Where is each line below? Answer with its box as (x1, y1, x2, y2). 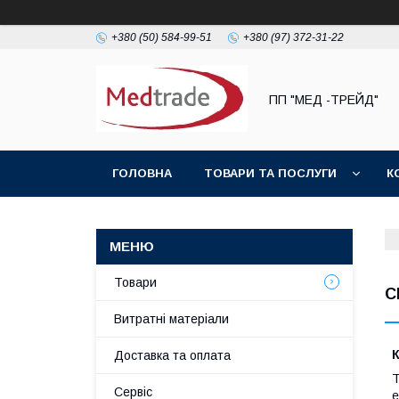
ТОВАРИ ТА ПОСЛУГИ (204, 167, 337, 180)
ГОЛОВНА (112, 167, 172, 180)
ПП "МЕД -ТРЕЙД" (269, 93, 379, 107)
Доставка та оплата (114, 348, 231, 362)
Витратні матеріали (114, 312, 229, 326)
